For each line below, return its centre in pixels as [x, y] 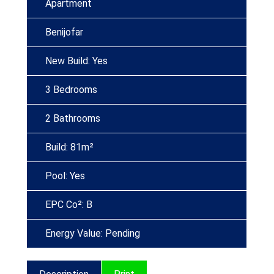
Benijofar [64, 32]
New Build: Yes [76, 61]
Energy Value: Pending [93, 233]
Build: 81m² [69, 147]
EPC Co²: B [69, 205]
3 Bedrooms [71, 90]
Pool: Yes [65, 176]
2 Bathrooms [73, 118]
